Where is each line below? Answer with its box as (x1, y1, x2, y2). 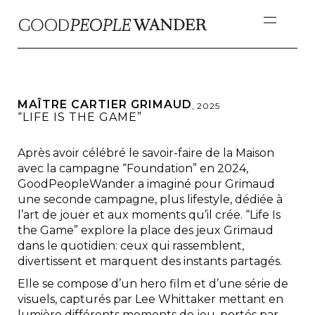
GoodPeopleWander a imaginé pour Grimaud (18, 177, 275, 191)
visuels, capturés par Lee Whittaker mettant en (18, 292, 283, 306)
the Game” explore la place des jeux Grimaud (18, 224, 274, 237)
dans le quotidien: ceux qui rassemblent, (18, 239, 244, 252)
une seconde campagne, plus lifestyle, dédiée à (18, 193, 283, 206)
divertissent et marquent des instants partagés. (18, 255, 289, 268)
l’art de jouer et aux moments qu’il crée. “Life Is (18, 208, 281, 221)
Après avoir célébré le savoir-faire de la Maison (18, 146, 274, 160)
